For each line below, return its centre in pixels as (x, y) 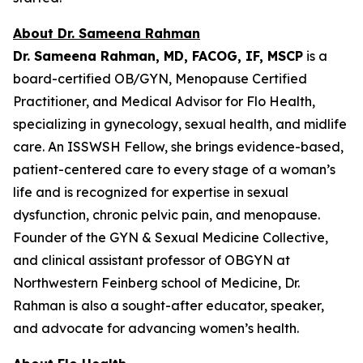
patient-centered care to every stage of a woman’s (174, 169)
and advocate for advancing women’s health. (156, 328)
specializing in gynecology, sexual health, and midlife (180, 124)
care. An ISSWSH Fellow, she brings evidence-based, (178, 147)
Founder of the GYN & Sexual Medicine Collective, (171, 237)
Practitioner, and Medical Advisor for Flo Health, (164, 101)
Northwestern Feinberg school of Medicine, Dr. (156, 283)
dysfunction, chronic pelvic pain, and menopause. (167, 215)
